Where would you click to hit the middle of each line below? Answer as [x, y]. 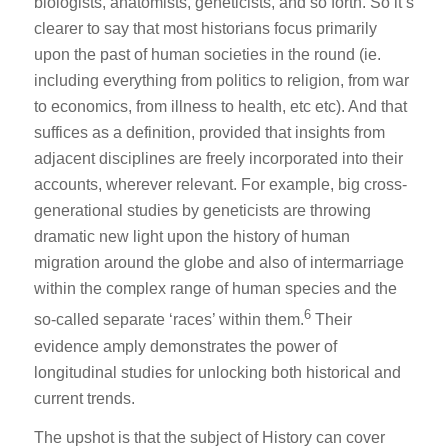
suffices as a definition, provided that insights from [209, 133]
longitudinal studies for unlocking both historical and [217, 372]
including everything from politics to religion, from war [221, 81]
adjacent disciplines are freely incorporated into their [218, 159]
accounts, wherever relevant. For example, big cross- [220, 185]
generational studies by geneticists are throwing [202, 211]
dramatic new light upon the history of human [191, 237]
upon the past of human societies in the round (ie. [207, 55]
